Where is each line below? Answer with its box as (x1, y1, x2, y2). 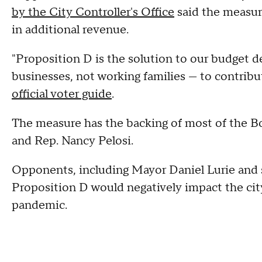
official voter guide (12, 86, 112, 102)
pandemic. (12, 197, 70, 213)
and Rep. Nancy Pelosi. (12, 133, 133, 149)
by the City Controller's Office (12, 4, 174, 20)
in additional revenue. (12, 22, 129, 37)
